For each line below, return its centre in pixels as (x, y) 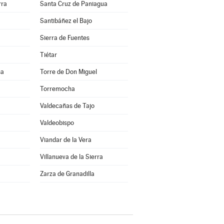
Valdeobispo (57, 123)
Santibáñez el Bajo (66, 21)
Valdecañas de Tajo (67, 106)
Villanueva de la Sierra (71, 157)
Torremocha (57, 89)
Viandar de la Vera (65, 140)
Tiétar (48, 55)
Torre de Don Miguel (68, 72)
